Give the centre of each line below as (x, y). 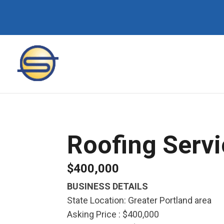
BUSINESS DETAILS (108, 186)
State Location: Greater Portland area (139, 200)
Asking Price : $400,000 (113, 214)
